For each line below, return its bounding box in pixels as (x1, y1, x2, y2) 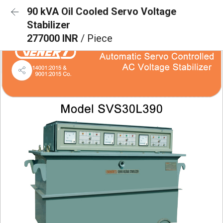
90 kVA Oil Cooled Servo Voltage (27, 5, 176, 17)
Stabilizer (27, 19, 70, 31)
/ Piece (81, 32, 112, 44)
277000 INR (27, 32, 81, 44)
